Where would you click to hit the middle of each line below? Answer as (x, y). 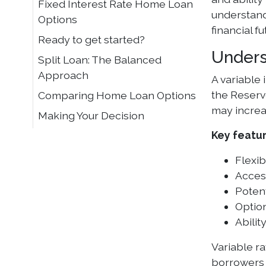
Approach (63, 75)
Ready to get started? (91, 39)
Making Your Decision (91, 115)
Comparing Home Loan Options (117, 95)
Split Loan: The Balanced (100, 60)
